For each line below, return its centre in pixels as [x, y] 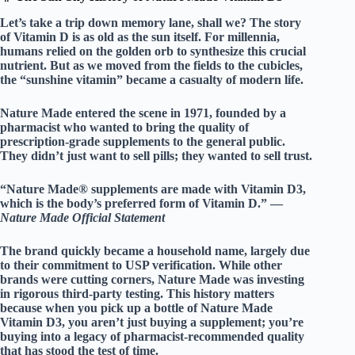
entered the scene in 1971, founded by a [179, 113]
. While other [247, 265]
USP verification [169, 265]
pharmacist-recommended [194, 336]
